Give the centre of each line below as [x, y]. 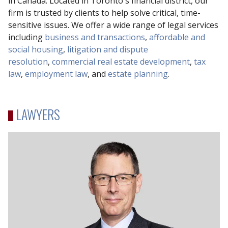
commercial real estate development [121, 62]
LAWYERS [38, 114]
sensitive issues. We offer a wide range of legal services [113, 25]
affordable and [177, 37]
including [26, 37]
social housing [36, 50]
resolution [28, 62]
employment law [56, 74]
